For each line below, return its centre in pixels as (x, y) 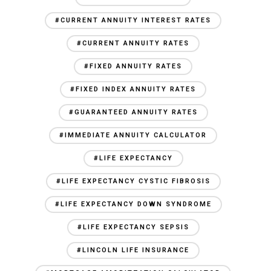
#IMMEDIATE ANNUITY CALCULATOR (133, 135)
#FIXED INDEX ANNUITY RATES (133, 89)
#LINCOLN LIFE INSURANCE (133, 250)
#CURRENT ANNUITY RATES (133, 43)
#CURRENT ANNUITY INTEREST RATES (133, 20)
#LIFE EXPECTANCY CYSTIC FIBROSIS (133, 181)
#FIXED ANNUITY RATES (133, 66)
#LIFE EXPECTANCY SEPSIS (133, 227)
